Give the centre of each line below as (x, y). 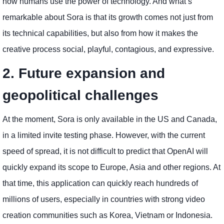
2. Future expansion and (84, 73)
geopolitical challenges (80, 95)
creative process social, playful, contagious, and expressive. (108, 49)
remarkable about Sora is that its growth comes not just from (108, 17)
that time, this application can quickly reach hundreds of (100, 183)
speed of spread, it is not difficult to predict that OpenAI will (105, 151)
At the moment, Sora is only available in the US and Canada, (110, 119)
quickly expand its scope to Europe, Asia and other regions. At (111, 167)
